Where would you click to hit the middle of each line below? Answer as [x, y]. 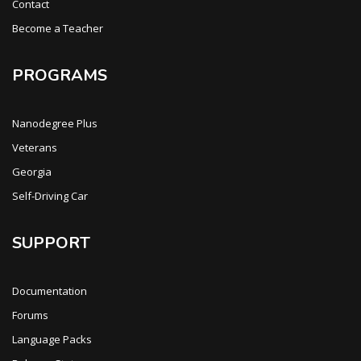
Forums [30, 315]
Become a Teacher [58, 28]
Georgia [32, 172]
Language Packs [52, 339]
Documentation [50, 291]
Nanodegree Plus [55, 123]
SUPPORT [51, 243]
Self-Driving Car [50, 196]
